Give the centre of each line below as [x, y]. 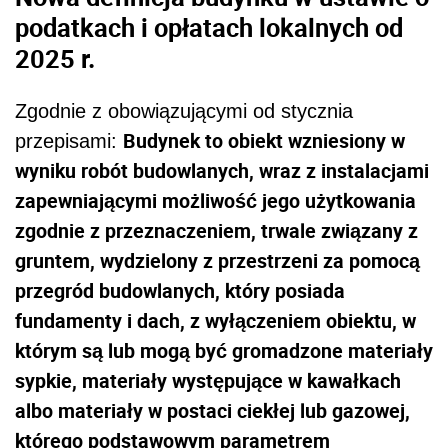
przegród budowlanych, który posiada [180, 290]
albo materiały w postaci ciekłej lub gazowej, [212, 410]
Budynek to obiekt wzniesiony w [264, 140]
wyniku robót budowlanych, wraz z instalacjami [222, 170]
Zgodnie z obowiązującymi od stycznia [184, 110]
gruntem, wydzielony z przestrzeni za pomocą [217, 260]
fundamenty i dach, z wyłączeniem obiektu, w [215, 320]
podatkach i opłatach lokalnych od [209, 27]
